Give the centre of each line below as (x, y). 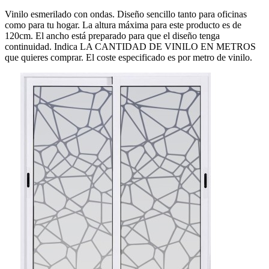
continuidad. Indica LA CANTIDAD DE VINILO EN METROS (130, 47)
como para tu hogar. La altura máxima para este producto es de (123, 25)
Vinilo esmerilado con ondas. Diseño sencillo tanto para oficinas (126, 14)
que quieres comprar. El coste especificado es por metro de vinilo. (128, 58)
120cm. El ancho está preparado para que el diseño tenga (112, 36)
